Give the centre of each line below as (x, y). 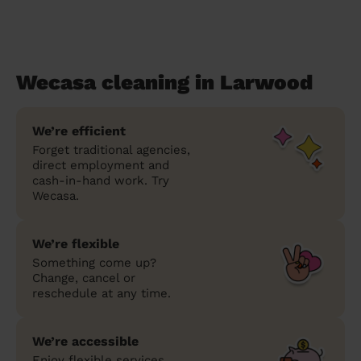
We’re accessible (85, 341)
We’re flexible (76, 243)
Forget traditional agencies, (111, 149)
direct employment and (101, 165)
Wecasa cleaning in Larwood (164, 82)
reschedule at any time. (102, 293)
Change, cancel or (84, 278)
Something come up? (94, 262)
